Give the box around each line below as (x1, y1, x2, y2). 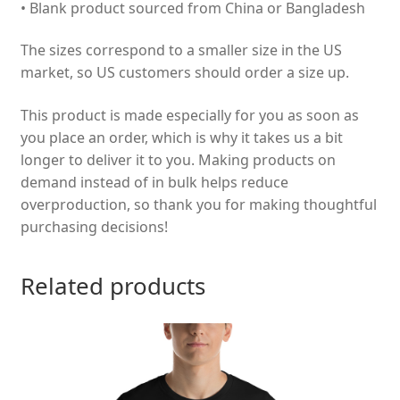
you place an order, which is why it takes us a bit (20, 127, 343, 147)
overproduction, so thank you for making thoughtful (20, 194, 377, 214)
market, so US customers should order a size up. (20, 62, 349, 83)
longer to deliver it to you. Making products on (20, 149, 336, 170)
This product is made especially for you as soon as (20, 104, 359, 125)
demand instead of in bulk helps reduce (20, 171, 288, 192)
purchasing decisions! (20, 216, 168, 237)
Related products (20, 270, 205, 303)
